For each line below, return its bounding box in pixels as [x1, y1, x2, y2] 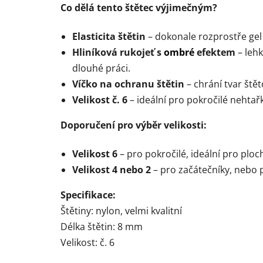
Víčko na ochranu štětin [72, 77, 184, 90]
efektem [194, 45, 235, 59]
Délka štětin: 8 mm [60, 220, 143, 233]
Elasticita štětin [72, 29, 146, 43]
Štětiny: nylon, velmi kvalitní [60, 204, 182, 217]
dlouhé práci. [72, 61, 130, 75]
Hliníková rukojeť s [72, 45, 164, 59]
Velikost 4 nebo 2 [72, 163, 151, 176]
